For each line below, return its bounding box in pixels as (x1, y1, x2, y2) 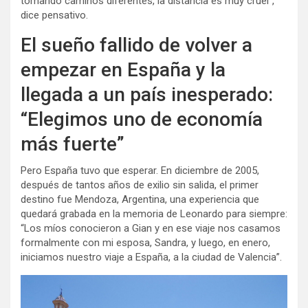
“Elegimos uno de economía (21, 107, 263, 131)
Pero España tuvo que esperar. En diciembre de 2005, (21, 164, 259, 177)
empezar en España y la (21, 58, 225, 81)
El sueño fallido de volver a (21, 33, 252, 56)
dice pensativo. (21, 8, 88, 21)
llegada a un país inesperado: (21, 82, 273, 106)
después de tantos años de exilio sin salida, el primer (21, 178, 258, 191)
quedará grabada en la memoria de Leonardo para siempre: (21, 207, 287, 220)
